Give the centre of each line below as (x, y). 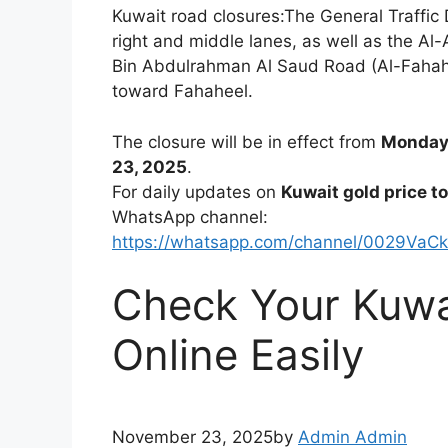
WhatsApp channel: (190, 216)
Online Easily (238, 355)
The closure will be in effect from (246, 141)
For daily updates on (196, 191)
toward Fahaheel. (182, 91)
